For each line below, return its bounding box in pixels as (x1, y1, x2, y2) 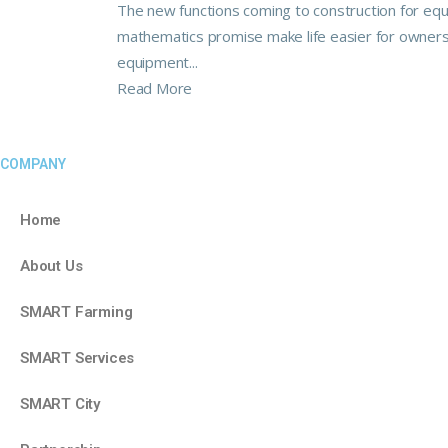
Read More (117, 78, 193, 98)
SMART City (20, 395, 100, 413)
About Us (20, 257, 83, 275)
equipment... (117, 52, 198, 72)
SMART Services (20, 349, 135, 367)
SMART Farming (20, 303, 133, 321)
